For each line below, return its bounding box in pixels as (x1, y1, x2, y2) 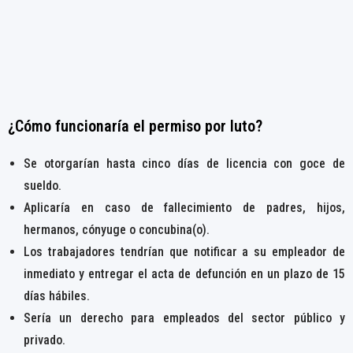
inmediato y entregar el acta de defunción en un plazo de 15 (24, 266, 345, 282)
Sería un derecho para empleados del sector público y (24, 310, 345, 326)
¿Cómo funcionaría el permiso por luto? (8, 117, 262, 136)
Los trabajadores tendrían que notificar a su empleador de (24, 244, 345, 260)
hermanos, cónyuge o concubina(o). (24, 222, 210, 238)
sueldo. (24, 178, 61, 194)
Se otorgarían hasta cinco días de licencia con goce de (24, 156, 345, 172)
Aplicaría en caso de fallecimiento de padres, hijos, (24, 200, 345, 216)
